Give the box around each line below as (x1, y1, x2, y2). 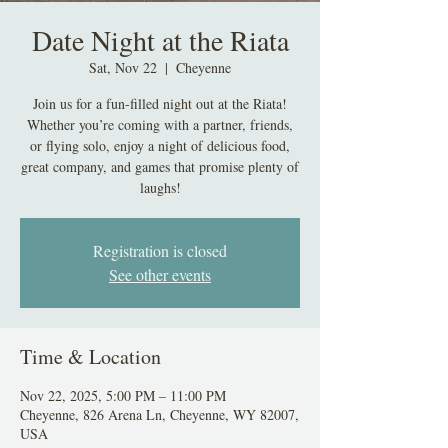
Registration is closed (93, 240, 227, 262)
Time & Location (20, 343, 161, 371)
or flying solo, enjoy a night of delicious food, (30, 136, 290, 156)
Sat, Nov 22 (89, 58, 157, 78)
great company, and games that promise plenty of (21, 157, 299, 177)
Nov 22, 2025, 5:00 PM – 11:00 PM (20, 386, 226, 406)
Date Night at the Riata (31, 21, 289, 60)
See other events (109, 264, 211, 286)
